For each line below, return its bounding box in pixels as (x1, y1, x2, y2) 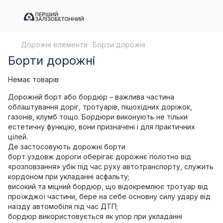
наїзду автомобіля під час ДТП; (8, 202, 118, 211)
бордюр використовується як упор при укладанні (8, 212, 182, 221)
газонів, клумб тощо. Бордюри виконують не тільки (8, 112, 188, 121)
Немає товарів (8, 75, 59, 84)
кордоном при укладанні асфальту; (8, 172, 129, 181)
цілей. (8, 132, 28, 141)
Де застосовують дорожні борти (8, 142, 125, 151)
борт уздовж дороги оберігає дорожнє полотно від (8, 152, 191, 161)
